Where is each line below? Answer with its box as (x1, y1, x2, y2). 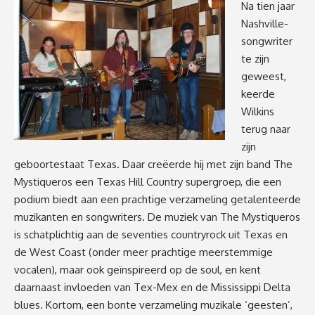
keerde (240, 86, 275, 101)
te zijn (240, 51, 269, 65)
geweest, (240, 69, 286, 83)
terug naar (240, 122, 290, 136)
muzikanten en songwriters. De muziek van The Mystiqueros (14, 210, 300, 224)
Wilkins (240, 104, 274, 118)
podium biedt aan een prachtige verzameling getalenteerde (14, 192, 301, 206)
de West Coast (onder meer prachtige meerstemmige (14, 245, 273, 259)
